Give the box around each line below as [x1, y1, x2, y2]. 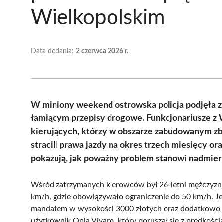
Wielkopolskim [31, 7, 165, 28]
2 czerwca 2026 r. [76, 47, 128, 55]
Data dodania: [31, 47, 76, 55]
